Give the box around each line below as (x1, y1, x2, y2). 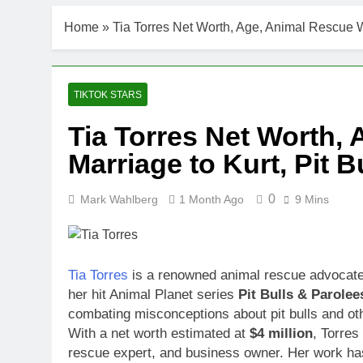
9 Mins (295, 193, 329, 206)
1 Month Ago (179, 193, 244, 206)
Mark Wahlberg (80, 193, 158, 206)
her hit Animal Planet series (68, 286, 238, 302)
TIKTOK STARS (74, 89, 142, 100)
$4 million (250, 325, 313, 341)
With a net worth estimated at (68, 325, 250, 341)
